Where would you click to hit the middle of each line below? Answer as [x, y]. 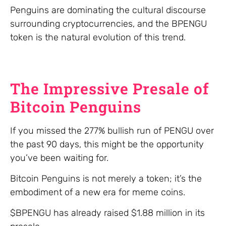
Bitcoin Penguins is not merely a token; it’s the [106, 178]
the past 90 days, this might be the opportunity [107, 144]
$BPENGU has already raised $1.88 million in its [107, 213]
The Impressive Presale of [109, 88]
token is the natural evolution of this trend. [98, 37]
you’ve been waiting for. [59, 158]
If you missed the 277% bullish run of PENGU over [112, 130]
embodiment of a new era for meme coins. [98, 192]
